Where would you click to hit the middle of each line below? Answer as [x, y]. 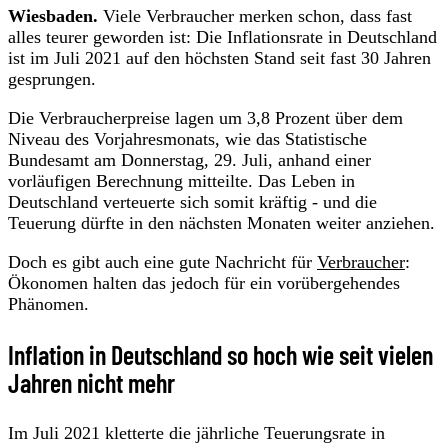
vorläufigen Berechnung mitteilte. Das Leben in [181, 180]
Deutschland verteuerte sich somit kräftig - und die [192, 201]
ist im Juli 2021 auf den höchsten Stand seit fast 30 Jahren [219, 57]
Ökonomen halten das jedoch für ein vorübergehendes [204, 282]
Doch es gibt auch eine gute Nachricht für [162, 261]
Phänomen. [48, 303]
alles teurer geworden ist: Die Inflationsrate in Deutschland [222, 36]
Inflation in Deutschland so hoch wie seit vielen [220, 354]
